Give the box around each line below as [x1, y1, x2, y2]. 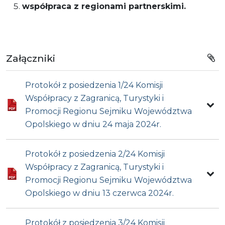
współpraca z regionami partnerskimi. [22, 1, 186, 11]
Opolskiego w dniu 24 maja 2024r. [25, 120, 162, 130]
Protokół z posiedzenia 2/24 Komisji [25, 149, 165, 159]
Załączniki [6, 52, 55, 64]
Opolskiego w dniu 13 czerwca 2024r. [25, 188, 174, 198]
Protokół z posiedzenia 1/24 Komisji [25, 80, 163, 90]
